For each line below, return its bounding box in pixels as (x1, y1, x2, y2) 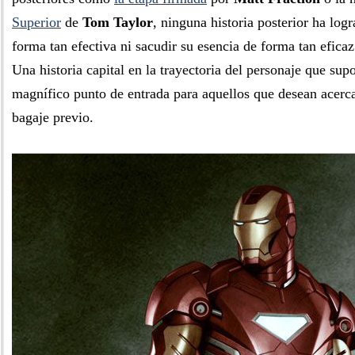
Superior (12, 14, 61, 30)
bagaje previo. (12, 109, 94, 125)
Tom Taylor (82, 14, 153, 30)
